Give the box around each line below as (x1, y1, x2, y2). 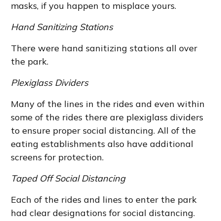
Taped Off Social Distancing (11, 173, 126, 184)
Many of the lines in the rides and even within (11, 98, 205, 110)
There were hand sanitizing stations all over (11, 42, 198, 54)
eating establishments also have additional (11, 138, 194, 150)
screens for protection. (11, 151, 104, 163)
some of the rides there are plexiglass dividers (11, 111, 204, 123)
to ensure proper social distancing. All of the (11, 125, 196, 137)
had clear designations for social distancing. (11, 207, 195, 219)
